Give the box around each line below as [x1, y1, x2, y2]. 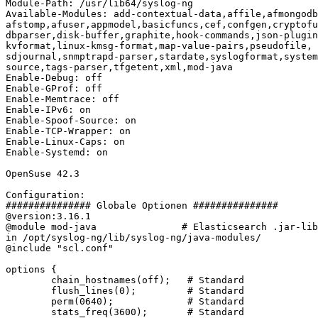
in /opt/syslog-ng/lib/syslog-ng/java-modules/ [6, 232, 261, 243]
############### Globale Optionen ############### [6, 200, 278, 212]
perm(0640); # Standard [6, 296, 244, 307]
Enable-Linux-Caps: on [6, 136, 125, 148]
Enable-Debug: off [6, 72, 102, 84]
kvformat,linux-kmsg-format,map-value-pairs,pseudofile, [6, 40, 312, 52]
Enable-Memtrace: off [6, 94, 119, 105]
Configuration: [6, 190, 85, 201]
